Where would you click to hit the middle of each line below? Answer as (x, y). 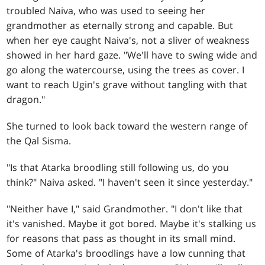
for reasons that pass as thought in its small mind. (121, 238)
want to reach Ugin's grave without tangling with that (127, 84)
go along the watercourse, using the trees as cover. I (126, 70)
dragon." (26, 99)
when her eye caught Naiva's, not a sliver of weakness (128, 40)
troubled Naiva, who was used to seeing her (106, 10)
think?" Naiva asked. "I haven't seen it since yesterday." (130, 182)
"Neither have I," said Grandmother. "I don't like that (125, 209)
